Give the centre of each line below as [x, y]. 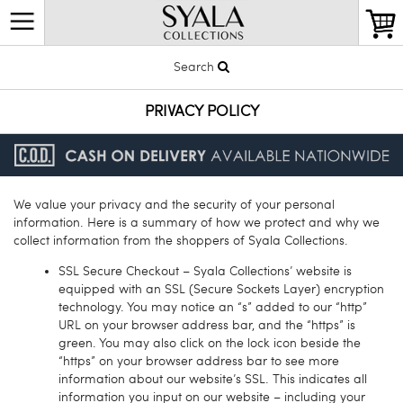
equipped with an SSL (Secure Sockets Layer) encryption [221, 289]
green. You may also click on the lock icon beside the [210, 343]
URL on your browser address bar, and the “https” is [207, 325]
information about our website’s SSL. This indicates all [213, 379]
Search [196, 67]
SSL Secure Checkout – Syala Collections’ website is [205, 271]
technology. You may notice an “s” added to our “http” [213, 307]
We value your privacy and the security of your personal [174, 204]
